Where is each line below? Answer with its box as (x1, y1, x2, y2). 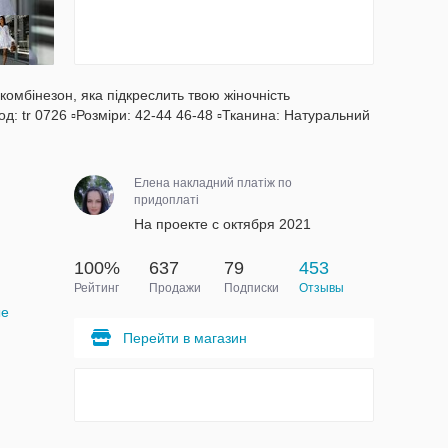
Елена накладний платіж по (133, 176, 292, 190)
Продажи (148, 281, 201, 295)
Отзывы (298, 281, 344, 295)
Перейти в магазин (122, 330, 247, 346)
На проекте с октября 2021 (133, 216, 311, 232)
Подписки (223, 281, 279, 295)
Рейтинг (73, 281, 119, 295)
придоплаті (133, 193, 199, 207)
